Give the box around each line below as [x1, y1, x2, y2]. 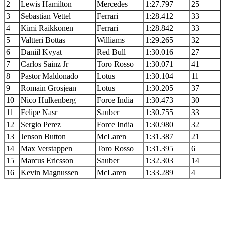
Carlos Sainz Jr [21, 60, 68, 69]
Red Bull [97, 48, 126, 57]
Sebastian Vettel [21, 12, 71, 21]
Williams [97, 36, 125, 45]
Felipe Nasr [21, 108, 57, 117]
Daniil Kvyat [21, 48, 62, 57]
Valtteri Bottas [21, 36, 65, 45]
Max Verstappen [21, 144, 72, 153]
